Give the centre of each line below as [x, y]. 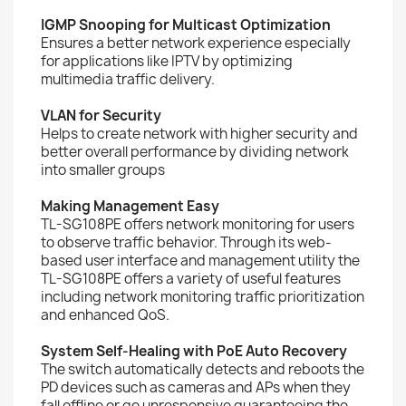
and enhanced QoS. [105, 315]
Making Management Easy [130, 206]
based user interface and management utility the [200, 261]
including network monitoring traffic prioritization [203, 297]
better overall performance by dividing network [195, 152]
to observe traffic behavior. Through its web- [186, 242]
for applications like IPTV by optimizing [167, 61]
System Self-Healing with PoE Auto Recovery [194, 351]
